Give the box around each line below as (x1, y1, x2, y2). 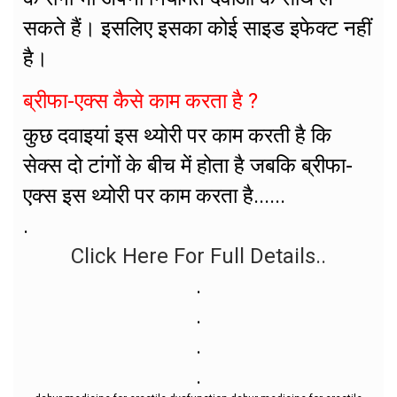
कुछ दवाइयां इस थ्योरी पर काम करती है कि (23, 122, 331, 148)
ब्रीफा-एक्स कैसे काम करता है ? (23, 89, 258, 113)
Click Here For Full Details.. (71, 243, 326, 269)
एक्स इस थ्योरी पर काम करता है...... (23, 183, 285, 208)
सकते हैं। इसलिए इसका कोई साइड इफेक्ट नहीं (23, 16, 371, 41)
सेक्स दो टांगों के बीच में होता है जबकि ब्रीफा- (23, 152, 353, 178)
